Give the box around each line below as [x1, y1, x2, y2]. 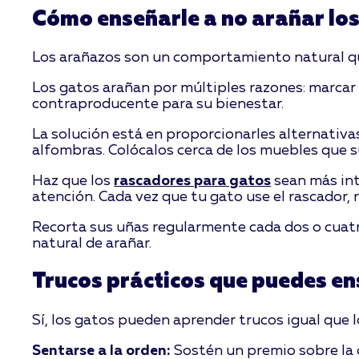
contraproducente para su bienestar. [32, 97, 284, 112]
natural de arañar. [32, 236, 152, 252]
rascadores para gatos [114, 174, 272, 189]
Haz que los [32, 174, 115, 189]
